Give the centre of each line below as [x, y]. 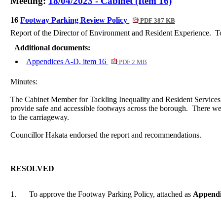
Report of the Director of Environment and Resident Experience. [111, 33]
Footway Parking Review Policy [75, 20]
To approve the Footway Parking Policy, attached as [110, 194]
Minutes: [24, 82]
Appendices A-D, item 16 [67, 62]
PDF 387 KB [157, 21]
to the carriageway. [40, 117]
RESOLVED [33, 169]
